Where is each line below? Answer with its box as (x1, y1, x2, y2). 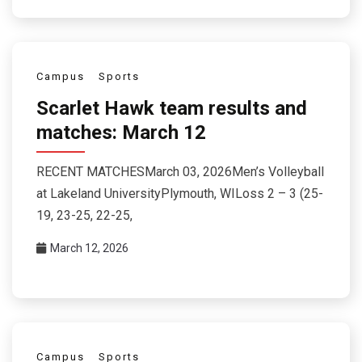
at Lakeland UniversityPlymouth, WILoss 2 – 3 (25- (36, 185, 323, 201)
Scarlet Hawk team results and (36, 97, 307, 120)
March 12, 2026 (50, 241, 128, 255)
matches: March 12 (36, 121, 206, 145)
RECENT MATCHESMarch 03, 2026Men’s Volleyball (36, 163, 324, 179)
